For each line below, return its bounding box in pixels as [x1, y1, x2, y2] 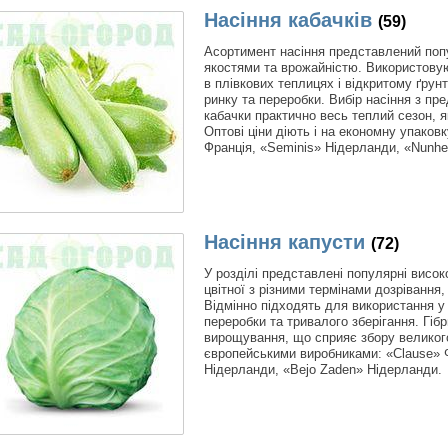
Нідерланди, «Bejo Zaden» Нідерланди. [204, 361, 442, 377]
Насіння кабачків [204, 8, 372, 31]
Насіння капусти [204, 230, 365, 253]
